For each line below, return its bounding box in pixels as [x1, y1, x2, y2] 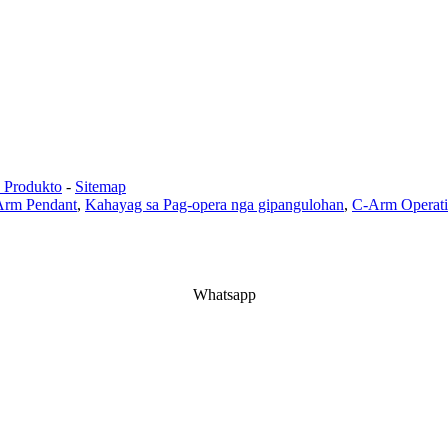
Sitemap [75, 178, 126, 196]
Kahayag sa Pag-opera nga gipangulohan [85, 196, 344, 214]
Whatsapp [192, 286, 256, 304]
